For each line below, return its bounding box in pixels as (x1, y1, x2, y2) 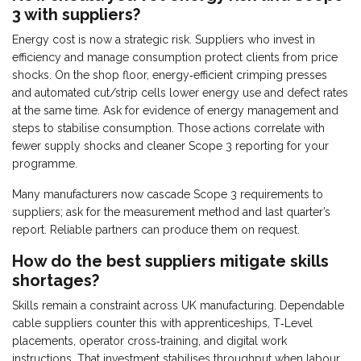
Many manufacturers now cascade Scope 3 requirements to (12, 188, 323, 201)
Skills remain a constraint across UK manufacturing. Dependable (12, 299, 344, 312)
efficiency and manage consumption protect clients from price (12, 51, 338, 64)
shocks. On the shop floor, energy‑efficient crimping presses (12, 68, 327, 81)
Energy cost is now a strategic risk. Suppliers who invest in (12, 33, 315, 46)
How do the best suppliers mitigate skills (12, 251, 329, 271)
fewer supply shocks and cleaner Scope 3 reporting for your (12, 139, 329, 152)
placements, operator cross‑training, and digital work (12, 334, 287, 347)
